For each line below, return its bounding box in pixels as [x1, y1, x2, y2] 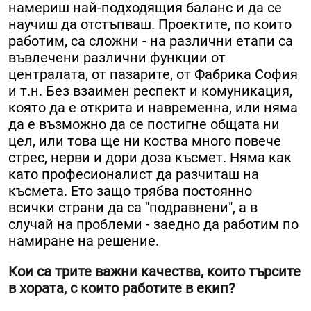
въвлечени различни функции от [8, 49, 226, 67]
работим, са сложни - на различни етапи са [8, 33, 293, 50]
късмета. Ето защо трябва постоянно [8, 183, 252, 200]
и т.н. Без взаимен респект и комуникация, [8, 83, 292, 100]
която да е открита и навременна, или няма [8, 99, 298, 117]
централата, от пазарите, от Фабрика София [8, 66, 298, 83]
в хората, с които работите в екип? [8, 280, 235, 297]
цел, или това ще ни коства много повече [8, 133, 281, 150]
